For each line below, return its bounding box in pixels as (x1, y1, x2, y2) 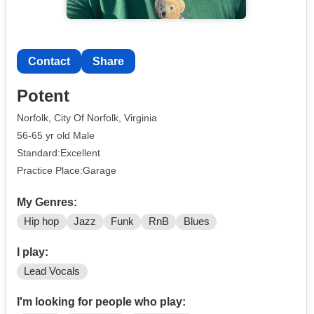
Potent (17, 86, 69, 106)
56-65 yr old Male (17, 129, 95, 141)
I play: (17, 246, 48, 259)
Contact (28, 55, 70, 67)
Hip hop (24, 216, 60, 228)
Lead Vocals (24, 266, 81, 278)
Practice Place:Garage (17, 164, 116, 176)
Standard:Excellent (17, 146, 100, 158)
